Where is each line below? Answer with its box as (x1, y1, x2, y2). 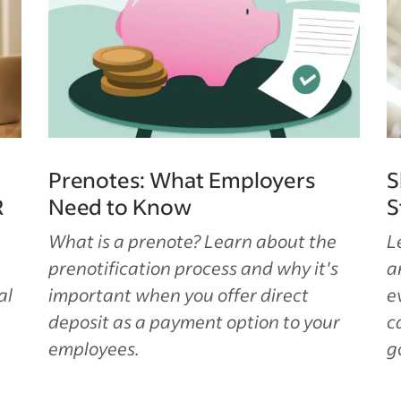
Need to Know (47, 192, 192, 220)
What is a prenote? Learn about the (47, 229, 337, 252)
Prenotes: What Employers (47, 166, 316, 193)
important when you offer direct (47, 283, 309, 306)
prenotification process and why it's (47, 256, 338, 279)
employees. (47, 337, 140, 360)
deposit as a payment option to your (47, 310, 340, 333)
